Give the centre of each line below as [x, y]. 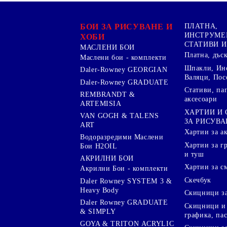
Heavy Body [100, 190]
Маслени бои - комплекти [123, 58]
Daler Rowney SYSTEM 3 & [126, 181]
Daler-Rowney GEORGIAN [124, 70]
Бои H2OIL [99, 146]
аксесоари [201, 99]
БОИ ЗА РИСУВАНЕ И [126, 26]
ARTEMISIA [101, 103]
